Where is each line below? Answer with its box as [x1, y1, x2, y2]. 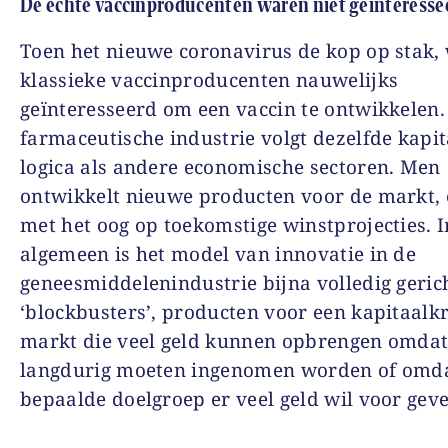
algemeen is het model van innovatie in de [20, 240, 417, 267]
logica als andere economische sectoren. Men [20, 153, 441, 180]
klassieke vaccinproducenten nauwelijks [20, 66, 399, 93]
